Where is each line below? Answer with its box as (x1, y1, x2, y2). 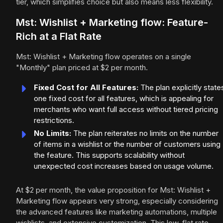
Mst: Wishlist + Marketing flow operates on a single (16, 52, 191, 62)
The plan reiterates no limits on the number (71, 128, 219, 138)
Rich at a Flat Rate (16, 30, 102, 43)
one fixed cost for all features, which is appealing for (34, 94, 214, 104)
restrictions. (34, 115, 74, 125)
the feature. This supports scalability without (34, 150, 185, 160)
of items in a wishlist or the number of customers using (34, 139, 221, 149)
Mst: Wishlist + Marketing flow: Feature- (16, 16, 208, 29)
